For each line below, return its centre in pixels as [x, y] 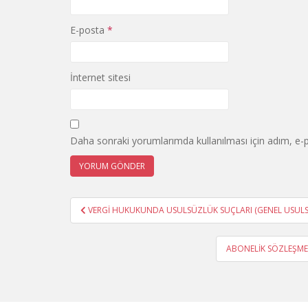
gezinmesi [112, 223]
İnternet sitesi [100, 77]
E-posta [89, 30]
